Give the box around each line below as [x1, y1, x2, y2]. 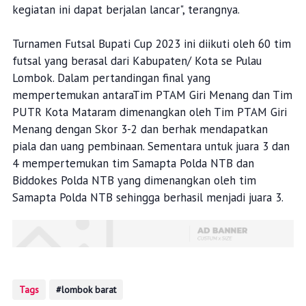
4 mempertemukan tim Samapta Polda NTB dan [12, 156, 254, 171]
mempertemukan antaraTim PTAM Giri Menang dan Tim [12, 87, 292, 103]
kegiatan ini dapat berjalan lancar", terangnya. [12, 2, 240, 18]
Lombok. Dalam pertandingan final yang [12, 70, 210, 86]
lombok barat [61, 283, 116, 296]
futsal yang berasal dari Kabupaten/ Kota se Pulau [12, 53, 262, 69]
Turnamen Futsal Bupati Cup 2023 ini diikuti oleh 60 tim [12, 36, 291, 52]
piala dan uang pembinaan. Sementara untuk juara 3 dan [12, 139, 290, 154]
